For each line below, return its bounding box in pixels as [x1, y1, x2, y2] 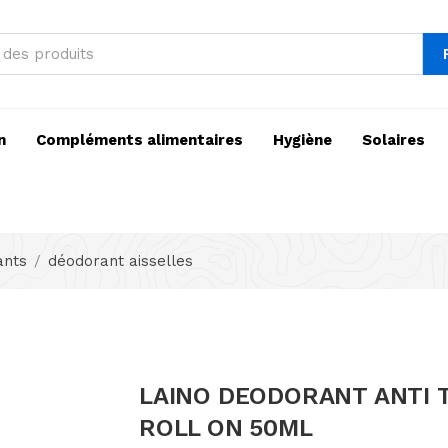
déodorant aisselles [48, 252, 193, 271]
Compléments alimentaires [36, 131, 243, 149]
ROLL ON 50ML [139, 414, 313, 443]
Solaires [362, 131, 425, 149]
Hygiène [273, 131, 332, 149]
